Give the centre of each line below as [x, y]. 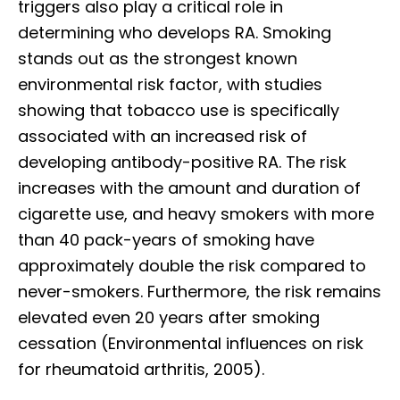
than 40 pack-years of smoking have [166, 239]
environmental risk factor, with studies [170, 84]
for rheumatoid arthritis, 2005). [141, 369]
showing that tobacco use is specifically [179, 110]
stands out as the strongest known [158, 58]
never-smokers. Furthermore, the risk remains [200, 291]
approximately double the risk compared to [192, 265]
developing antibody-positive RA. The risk [182, 162]
